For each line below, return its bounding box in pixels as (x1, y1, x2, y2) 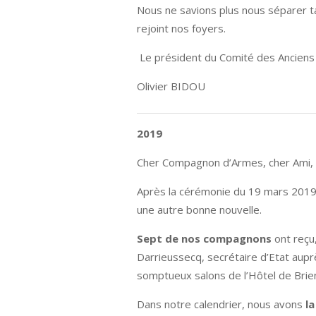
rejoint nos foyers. (137, 21, 226, 35)
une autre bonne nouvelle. (137, 202, 262, 217)
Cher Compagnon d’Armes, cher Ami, (137, 155, 314, 169)
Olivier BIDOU (137, 79, 206, 93)
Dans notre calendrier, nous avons (137, 297, 306, 311)
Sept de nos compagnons (137, 231, 272, 245)
